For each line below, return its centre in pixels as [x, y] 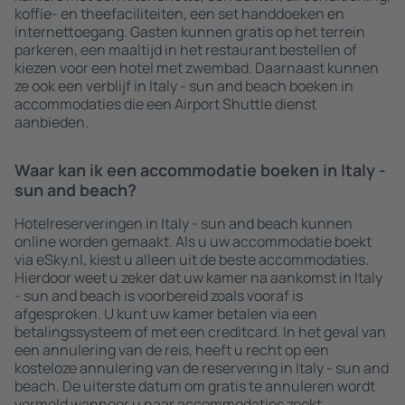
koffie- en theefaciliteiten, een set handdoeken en [179, 14]
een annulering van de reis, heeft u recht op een [172, 350]
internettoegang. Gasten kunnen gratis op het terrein [190, 32]
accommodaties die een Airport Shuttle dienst [165, 104]
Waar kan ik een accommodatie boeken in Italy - [200, 170]
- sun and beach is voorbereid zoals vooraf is [159, 296]
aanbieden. [52, 122]
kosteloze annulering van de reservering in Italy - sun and [202, 368]
